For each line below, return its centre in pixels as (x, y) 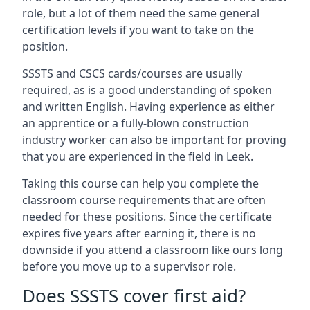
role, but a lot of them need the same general (141, 13)
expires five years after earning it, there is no (139, 233)
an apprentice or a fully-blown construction (136, 123)
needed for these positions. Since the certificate (147, 217)
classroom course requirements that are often (144, 200)
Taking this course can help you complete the (140, 183)
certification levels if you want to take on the (138, 30)
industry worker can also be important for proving (154, 140)
